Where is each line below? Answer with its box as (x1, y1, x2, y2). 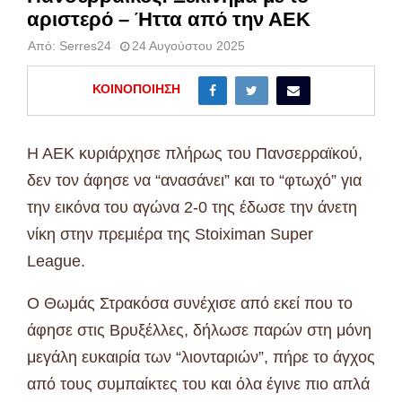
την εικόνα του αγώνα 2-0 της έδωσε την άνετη (27, 197, 357, 216)
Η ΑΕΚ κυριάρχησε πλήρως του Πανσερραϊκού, (27, 144, 363, 162)
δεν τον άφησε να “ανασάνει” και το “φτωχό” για (27, 170, 362, 189)
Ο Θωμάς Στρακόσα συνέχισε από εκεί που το (27, 293, 353, 312)
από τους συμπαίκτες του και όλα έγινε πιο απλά (27, 374, 370, 393)
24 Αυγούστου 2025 (132, 38, 245, 53)
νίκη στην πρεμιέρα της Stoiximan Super (27, 224, 313, 243)
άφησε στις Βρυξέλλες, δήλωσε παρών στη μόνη (27, 320, 371, 339)
